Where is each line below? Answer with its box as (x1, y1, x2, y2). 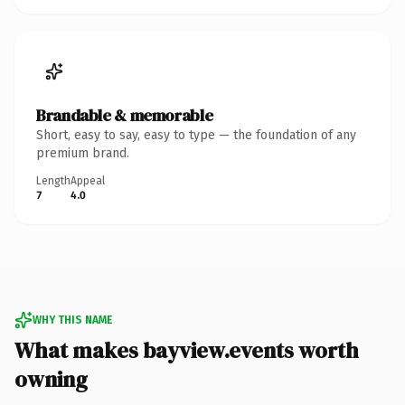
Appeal (71, 174, 105, 187)
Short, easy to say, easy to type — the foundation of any (36, 127, 356, 143)
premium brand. (36, 145, 129, 161)
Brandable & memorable (36, 103, 213, 127)
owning (14, 363, 88, 394)
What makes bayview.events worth (14, 334, 359, 365)
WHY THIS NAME (33, 313, 112, 326)
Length (36, 174, 71, 187)
